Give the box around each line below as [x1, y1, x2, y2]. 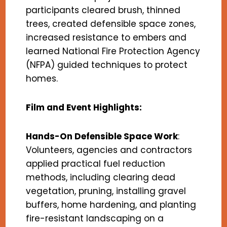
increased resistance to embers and [26, 31, 187, 44]
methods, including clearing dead [26, 171, 176, 184]
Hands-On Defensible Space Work [26, 130, 178, 143]
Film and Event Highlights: [26, 101, 142, 114]
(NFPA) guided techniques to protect [26, 59, 188, 71]
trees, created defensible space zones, [26, 18, 196, 30]
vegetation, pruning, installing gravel [26, 185, 186, 198]
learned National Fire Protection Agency [26, 45, 201, 58]
